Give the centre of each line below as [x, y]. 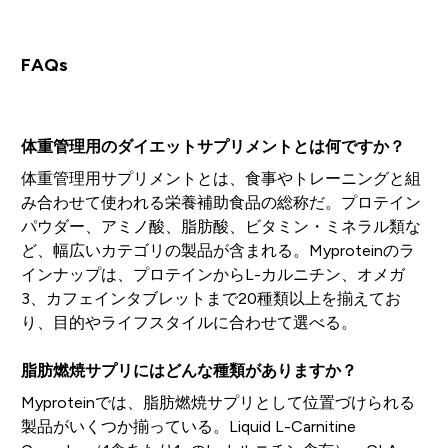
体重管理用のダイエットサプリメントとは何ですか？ [212, 146]
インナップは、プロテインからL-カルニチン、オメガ [212, 274]
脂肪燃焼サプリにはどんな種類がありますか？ [188, 370]
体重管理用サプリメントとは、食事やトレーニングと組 [220, 178]
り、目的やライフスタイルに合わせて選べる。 [188, 322]
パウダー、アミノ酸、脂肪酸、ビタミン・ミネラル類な [220, 226]
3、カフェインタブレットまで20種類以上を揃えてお [210, 298]
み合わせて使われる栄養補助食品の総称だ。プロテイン [220, 202]
